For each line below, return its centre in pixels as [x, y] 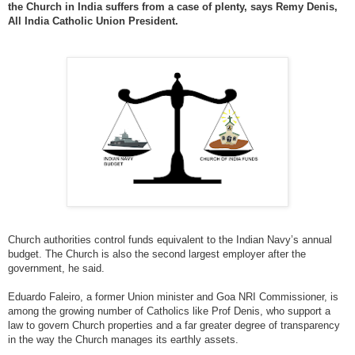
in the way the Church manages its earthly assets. [123, 339]
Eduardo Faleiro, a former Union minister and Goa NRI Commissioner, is [173, 296]
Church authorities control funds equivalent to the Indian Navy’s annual [170, 239]
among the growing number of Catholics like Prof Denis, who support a [169, 311]
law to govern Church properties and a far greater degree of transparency [174, 325]
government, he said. [56, 268]
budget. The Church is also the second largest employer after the [157, 254]
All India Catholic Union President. [93, 21]
